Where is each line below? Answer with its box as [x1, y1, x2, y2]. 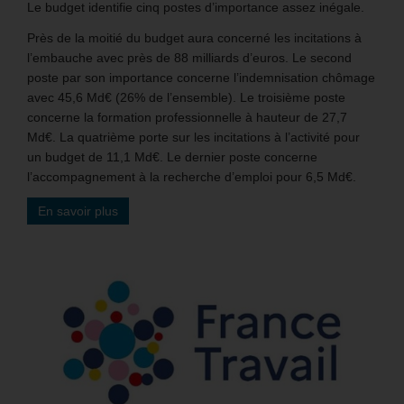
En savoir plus [38, 204, 118, 219]
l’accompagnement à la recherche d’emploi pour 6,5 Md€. [27, 170, 356, 185]
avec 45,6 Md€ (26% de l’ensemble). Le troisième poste [27, 90, 345, 106]
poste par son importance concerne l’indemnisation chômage [27, 70, 375, 86]
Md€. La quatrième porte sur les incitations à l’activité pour [27, 130, 360, 145]
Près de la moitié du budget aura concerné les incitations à [27, 31, 362, 46]
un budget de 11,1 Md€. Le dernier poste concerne [27, 150, 317, 165]
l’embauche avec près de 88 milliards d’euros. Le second [27, 50, 352, 66]
